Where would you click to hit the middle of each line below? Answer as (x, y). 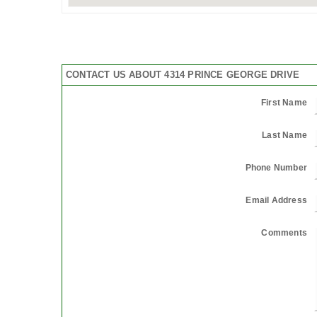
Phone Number (276, 167)
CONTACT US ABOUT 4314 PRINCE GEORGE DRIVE (183, 74)
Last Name (284, 135)
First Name (284, 102)
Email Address (276, 200)
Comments (284, 232)
